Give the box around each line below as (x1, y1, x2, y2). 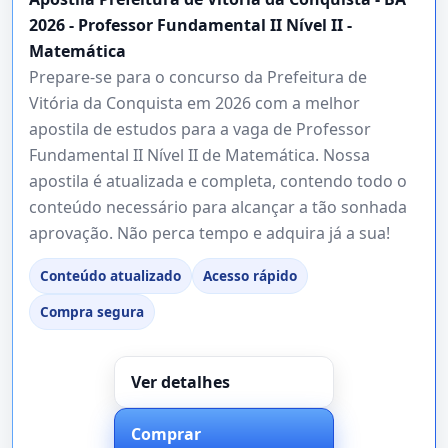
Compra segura (40, 301, 144, 321)
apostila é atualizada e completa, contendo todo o (29, 169, 407, 192)
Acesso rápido (203, 265, 297, 285)
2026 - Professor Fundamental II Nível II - (29, 13, 352, 36)
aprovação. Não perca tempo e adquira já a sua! (29, 221, 390, 244)
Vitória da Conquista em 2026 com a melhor (29, 91, 360, 114)
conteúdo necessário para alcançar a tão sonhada (29, 195, 407, 218)
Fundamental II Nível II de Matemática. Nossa (29, 143, 370, 166)
